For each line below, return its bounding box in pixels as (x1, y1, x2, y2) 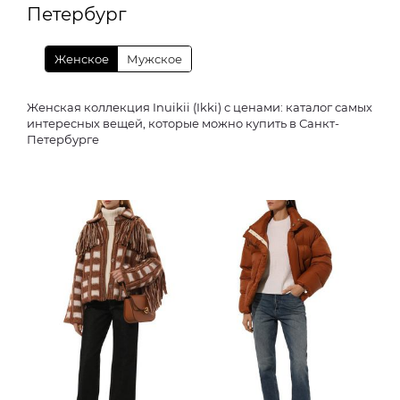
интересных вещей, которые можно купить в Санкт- (27, 116, 339, 130)
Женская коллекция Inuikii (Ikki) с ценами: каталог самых (27, 100, 372, 114)
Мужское (127, 52, 182, 66)
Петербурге (27, 132, 99, 146)
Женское (54, 52, 109, 66)
